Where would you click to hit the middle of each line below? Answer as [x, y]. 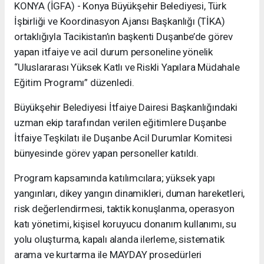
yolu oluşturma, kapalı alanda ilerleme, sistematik [119, 240]
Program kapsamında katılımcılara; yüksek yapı [115, 178]
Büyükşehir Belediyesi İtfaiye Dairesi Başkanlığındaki [126, 108]
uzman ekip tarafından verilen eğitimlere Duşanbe [120, 123]
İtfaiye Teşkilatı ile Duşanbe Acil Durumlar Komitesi [123, 138]
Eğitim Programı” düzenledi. [74, 83]
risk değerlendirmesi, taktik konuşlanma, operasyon [124, 209]
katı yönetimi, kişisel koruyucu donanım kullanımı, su [125, 224]
